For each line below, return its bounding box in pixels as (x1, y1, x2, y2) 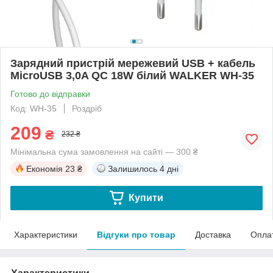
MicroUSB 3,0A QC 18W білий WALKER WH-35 (10, 69, 254, 82)
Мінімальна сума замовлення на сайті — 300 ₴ (10, 146, 198, 157)
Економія (26, 163, 63, 174)
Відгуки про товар (97, 229, 175, 239)
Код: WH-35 (10, 103, 57, 113)
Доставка (195, 229, 231, 239)
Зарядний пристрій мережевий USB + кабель (10, 57, 255, 69)
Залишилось (108, 163, 157, 174)
